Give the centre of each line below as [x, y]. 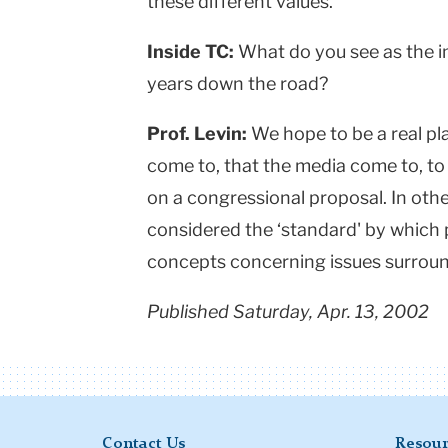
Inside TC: [192, 52]
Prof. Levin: [199, 134]
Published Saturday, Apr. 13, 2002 [288, 312]
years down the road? [237, 84]
